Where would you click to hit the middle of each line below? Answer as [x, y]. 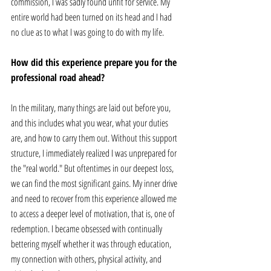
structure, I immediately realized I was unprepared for [95, 153]
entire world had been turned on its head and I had [92, 17]
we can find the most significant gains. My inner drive [95, 184]
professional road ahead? [59, 78]
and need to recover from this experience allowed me [95, 199]
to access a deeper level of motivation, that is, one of [94, 214]
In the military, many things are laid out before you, [92, 108]
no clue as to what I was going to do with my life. [88, 32]
